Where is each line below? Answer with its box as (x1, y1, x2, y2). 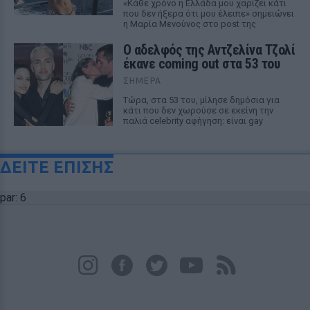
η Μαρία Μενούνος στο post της (122, 19, 256, 29)
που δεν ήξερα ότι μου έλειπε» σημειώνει (122, 8, 294, 19)
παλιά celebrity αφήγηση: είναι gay (122, 116, 263, 126)
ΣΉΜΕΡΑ (122, 76, 161, 85)
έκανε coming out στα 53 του (122, 55, 280, 72)
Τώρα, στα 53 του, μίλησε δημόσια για (122, 95, 280, 105)
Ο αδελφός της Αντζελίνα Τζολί (122, 42, 295, 58)
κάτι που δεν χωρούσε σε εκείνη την (122, 105, 273, 116)
